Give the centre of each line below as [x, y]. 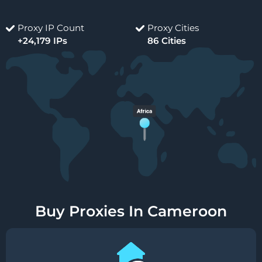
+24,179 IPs [42, 41]
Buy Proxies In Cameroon [131, 211]
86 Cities [166, 41]
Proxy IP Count [51, 28]
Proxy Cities [173, 28]
